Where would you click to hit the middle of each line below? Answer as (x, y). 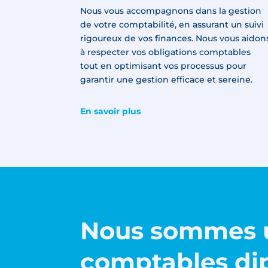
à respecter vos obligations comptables (166, 52)
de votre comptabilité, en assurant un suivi (172, 25)
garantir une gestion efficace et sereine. (167, 80)
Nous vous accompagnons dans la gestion (171, 11)
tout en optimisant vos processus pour (164, 66)
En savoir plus (111, 111)
